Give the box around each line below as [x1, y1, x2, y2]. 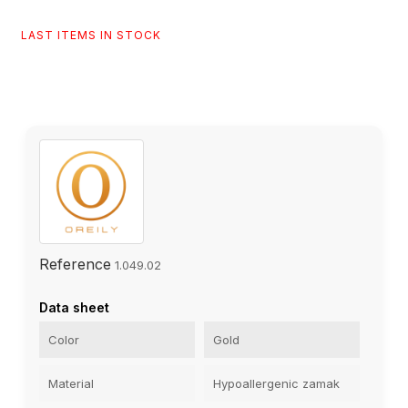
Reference [39, 255, 111, 274]
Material [48, 376, 94, 392]
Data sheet [39, 300, 109, 316]
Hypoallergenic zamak [213, 376, 340, 392]
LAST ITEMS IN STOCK [21, 28, 161, 43]
